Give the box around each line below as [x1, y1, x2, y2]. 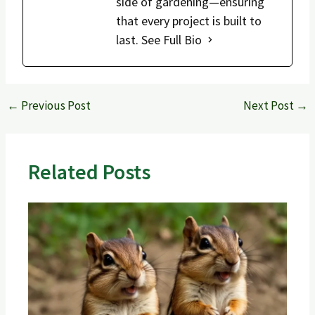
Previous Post [18, 97, 91, 113]
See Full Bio [141, 31, 202, 48]
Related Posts [27, 157, 150, 185]
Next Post [243, 97, 297, 113]
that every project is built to [115, 12, 262, 29]
